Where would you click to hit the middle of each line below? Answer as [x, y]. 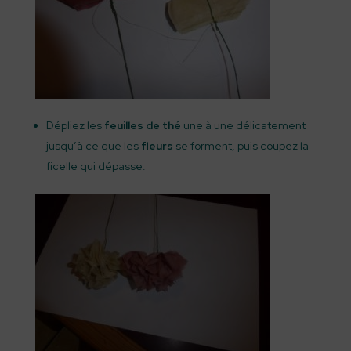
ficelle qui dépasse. [96, 166]
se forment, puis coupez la [241, 146]
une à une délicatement [243, 125]
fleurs [156, 146]
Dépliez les [75, 125]
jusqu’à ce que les [92, 146]
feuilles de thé [142, 125]
